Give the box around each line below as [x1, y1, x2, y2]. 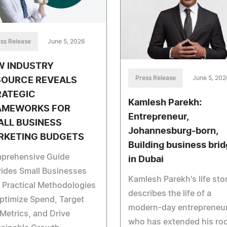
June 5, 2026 [48, 39, 85, 45]
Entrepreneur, [128, 112, 188, 122]
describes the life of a [128, 189, 211, 198]
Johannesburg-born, [128, 126, 218, 136]
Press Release [135, 74, 176, 81]
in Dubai [128, 155, 164, 164]
